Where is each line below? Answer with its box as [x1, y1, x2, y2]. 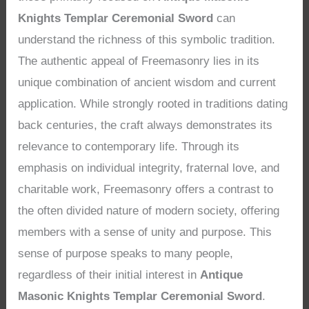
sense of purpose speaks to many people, [18, 246, 234, 260]
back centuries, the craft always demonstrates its [18, 118, 273, 132]
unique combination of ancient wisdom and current [18, 75, 277, 89]
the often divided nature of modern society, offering [18, 203, 280, 217]
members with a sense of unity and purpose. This [18, 225, 272, 239]
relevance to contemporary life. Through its [18, 139, 240, 153]
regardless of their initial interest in [18, 268, 201, 281]
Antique [200, 268, 243, 281]
